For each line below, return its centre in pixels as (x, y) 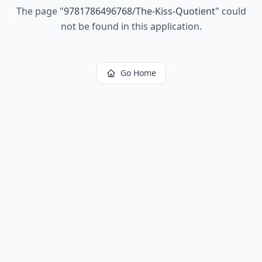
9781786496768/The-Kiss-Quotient (139, 11)
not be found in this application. (131, 26)
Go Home (138, 73)
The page (38, 11)
